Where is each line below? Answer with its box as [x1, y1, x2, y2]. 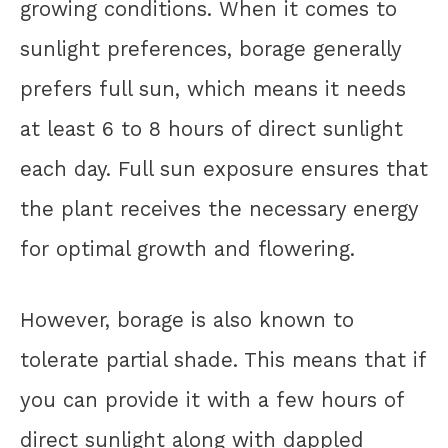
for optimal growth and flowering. [20, 237, 355, 262]
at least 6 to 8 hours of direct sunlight [20, 117, 403, 142]
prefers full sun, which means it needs [20, 77, 406, 102]
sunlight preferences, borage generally [20, 37, 401, 62]
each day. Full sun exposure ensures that [20, 157, 428, 182]
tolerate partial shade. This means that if [20, 347, 426, 372]
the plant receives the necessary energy [20, 197, 418, 222]
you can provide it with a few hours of [20, 387, 404, 412]
